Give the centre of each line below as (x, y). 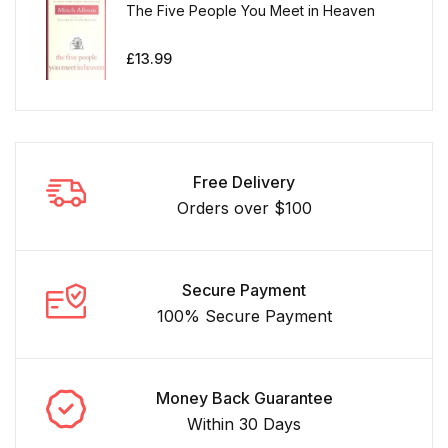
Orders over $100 (244, 207)
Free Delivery (244, 181)
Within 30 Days (244, 423)
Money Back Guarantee (244, 397)
